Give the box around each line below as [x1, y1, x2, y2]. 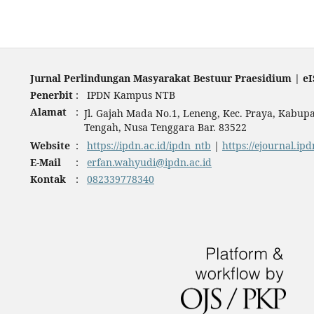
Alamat [29, 104, 67, 118]
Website [29, 138, 70, 152]
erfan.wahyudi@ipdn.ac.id [86, 155, 212, 169]
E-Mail [29, 155, 61, 169]
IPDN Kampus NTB [83, 88, 175, 102]
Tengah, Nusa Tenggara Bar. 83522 [83, 120, 247, 134]
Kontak [29, 172, 66, 186]
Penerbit [29, 88, 73, 102]
